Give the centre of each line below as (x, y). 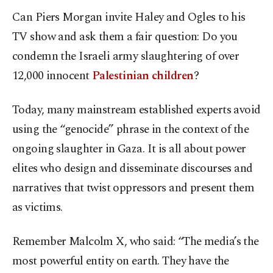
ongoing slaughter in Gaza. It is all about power (129, 149)
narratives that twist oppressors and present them (133, 188)
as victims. (37, 208)
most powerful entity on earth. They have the (121, 261)
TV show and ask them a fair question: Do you (125, 37)
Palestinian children (143, 76)
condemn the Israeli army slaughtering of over (126, 57)
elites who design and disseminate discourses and (133, 169)
